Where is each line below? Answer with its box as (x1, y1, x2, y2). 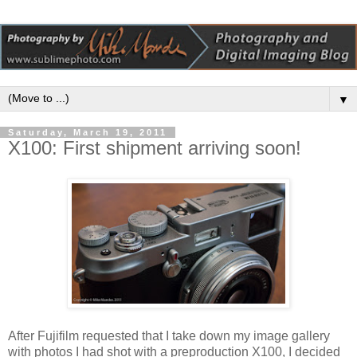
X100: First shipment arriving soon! (8, 137, 301, 159)
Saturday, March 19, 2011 (8, 127, 167, 138)
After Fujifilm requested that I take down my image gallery (8, 329, 330, 343)
